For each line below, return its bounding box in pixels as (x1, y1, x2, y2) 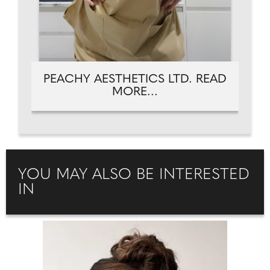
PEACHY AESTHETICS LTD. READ (43, 74, 227, 86)
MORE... (112, 86, 158, 98)
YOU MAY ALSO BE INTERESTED (18, 168, 250, 183)
